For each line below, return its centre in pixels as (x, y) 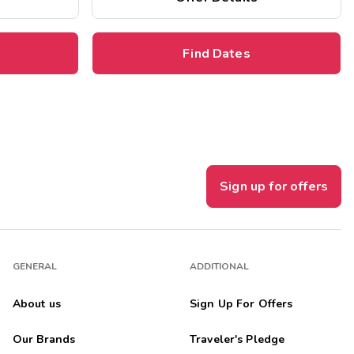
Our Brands (44, 340)
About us (37, 304)
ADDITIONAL (219, 267)
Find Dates (217, 54)
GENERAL (35, 267)
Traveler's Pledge (237, 340)
